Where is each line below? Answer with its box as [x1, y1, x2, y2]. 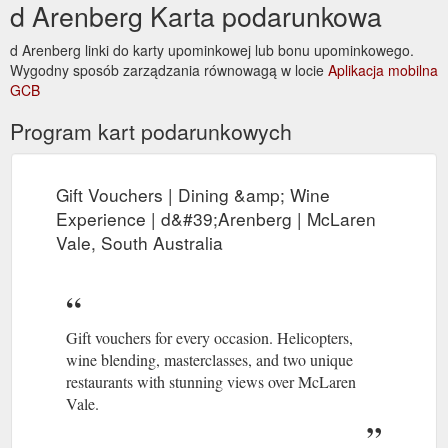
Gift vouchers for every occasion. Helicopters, [66, 326, 353, 348]
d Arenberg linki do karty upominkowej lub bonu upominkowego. [10, 39, 414, 60]
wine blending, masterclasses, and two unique [66, 348, 353, 370]
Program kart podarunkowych [10, 115, 292, 146]
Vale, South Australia [56, 229, 223, 255]
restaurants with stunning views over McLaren [66, 370, 356, 392]
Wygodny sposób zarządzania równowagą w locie [10, 59, 328, 80]
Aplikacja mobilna [328, 59, 438, 80]
